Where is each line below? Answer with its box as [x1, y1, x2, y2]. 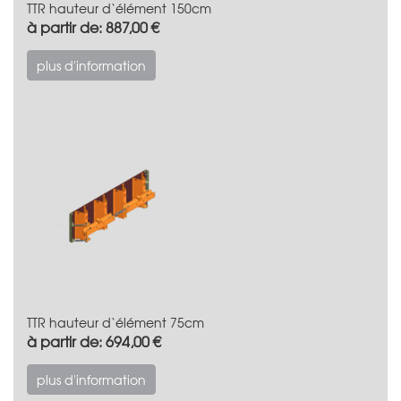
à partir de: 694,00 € [27, 329, 161, 352]
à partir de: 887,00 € [27, 15, 159, 38]
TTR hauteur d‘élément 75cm [27, 312, 204, 331]
